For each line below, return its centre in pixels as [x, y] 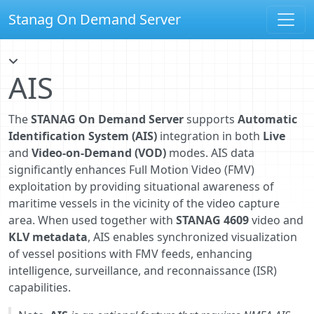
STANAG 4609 [212, 220]
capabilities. [40, 287]
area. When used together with [92, 220]
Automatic [267, 119]
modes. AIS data [210, 153]
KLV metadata [48, 237]
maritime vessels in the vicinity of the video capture [144, 203]
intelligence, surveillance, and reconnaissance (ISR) [143, 271]
